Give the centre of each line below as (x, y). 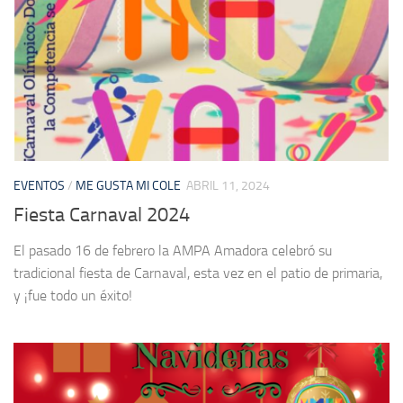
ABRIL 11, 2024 (228, 185)
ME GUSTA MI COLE (128, 185)
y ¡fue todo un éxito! (73, 295)
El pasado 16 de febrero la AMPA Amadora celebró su (173, 250)
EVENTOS (39, 185)
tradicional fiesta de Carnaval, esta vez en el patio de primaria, (198, 273)
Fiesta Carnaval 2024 (102, 215)
